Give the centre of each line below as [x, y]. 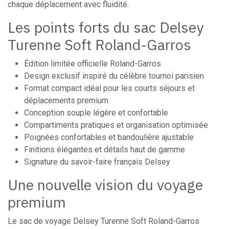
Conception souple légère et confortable [96, 112]
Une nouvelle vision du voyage [105, 185]
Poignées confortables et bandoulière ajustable [109, 137]
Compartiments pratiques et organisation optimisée [116, 125]
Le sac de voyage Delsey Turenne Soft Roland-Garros [104, 221]
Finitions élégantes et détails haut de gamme [105, 149]
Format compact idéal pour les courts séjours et [109, 88]
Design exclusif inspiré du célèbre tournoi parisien [114, 76]
